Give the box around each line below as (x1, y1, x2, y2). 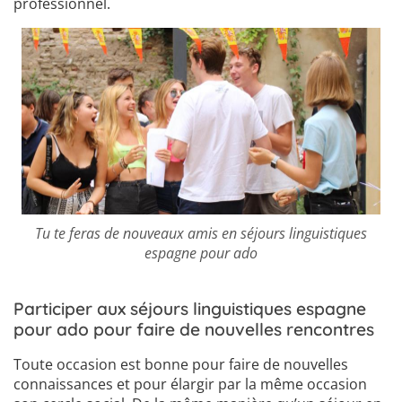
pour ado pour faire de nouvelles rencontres (13, 319, 374, 341)
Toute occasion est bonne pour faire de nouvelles (13, 354, 348, 375)
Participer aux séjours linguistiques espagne (13, 298, 366, 320)
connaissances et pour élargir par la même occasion (13, 374, 367, 395)
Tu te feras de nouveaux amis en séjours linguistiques (35, 223, 367, 244)
